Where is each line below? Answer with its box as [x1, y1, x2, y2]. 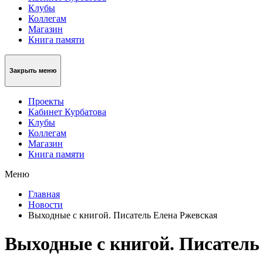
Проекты [28, 96, 64, 106]
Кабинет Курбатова [28, 106, 106, 117]
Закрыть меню [9, 67, 56, 75]
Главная [28, 188, 60, 199]
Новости [28, 199, 63, 210]
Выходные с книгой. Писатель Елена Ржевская [28, 210, 217, 220]
